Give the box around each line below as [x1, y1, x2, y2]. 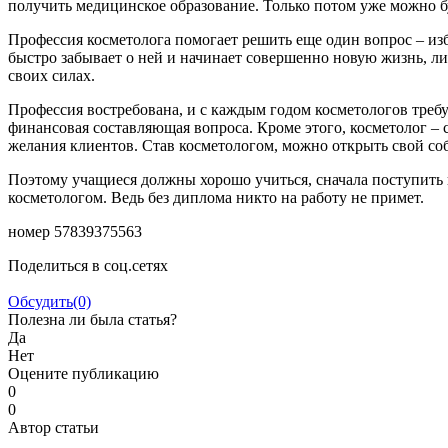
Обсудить [8, 292, 73, 310]
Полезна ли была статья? [8, 310, 177, 328]
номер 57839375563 [8, 222, 142, 240]
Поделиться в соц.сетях [8, 256, 168, 274]
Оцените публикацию [8, 364, 159, 382]
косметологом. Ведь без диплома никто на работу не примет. [8, 188, 424, 206]
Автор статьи [8, 418, 99, 436]
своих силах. [8, 66, 95, 84]
